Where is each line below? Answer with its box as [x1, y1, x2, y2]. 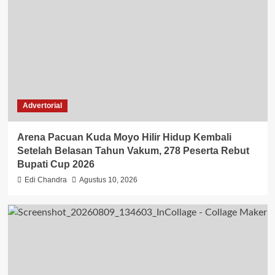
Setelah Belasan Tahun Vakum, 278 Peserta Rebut [17, 145, 249, 157]
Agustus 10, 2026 [79, 176, 137, 185]
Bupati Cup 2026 [17, 159, 95, 170]
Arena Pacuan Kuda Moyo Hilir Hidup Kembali [17, 132, 231, 143]
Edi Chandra [24, 176, 67, 185]
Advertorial [22, 101, 62, 110]
